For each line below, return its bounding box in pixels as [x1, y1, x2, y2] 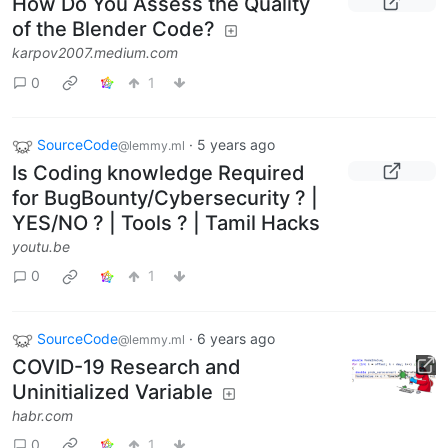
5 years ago [197, 136, 275, 154]
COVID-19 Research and [12, 354, 241, 379]
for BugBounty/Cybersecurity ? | [12, 185, 318, 210]
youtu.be [12, 237, 70, 255]
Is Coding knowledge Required [12, 160, 305, 185]
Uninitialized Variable [12, 379, 213, 404]
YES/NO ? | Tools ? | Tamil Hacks [12, 210, 320, 235]
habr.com [12, 406, 73, 424]
